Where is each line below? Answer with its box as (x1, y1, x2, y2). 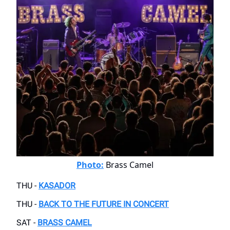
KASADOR (39, 181, 75, 191)
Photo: (76, 159, 104, 171)
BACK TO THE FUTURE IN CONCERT (39, 199, 169, 209)
